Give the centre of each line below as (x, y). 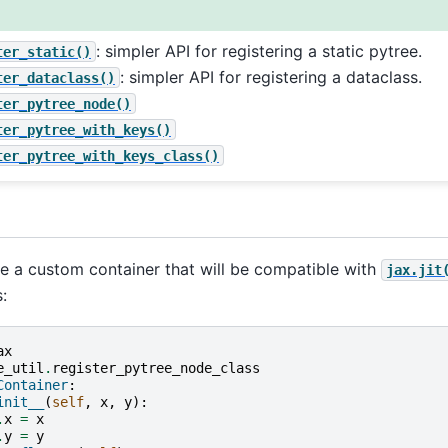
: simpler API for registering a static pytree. (258, 50)
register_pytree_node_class (155, 368)
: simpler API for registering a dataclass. (270, 76)
